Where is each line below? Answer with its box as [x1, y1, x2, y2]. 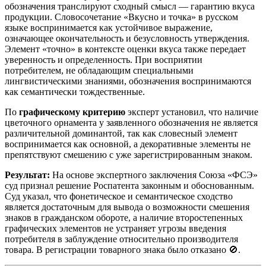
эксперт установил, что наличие [125, 107, 258, 118]
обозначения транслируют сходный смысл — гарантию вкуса [5, 1, 255, 12]
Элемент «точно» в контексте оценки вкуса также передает [5, 44, 246, 55]
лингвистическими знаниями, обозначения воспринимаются [5, 76, 251, 87]
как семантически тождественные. [5, 87, 145, 97]
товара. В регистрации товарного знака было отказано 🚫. [5, 245, 240, 255]
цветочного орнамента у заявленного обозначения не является [5, 118, 258, 128]
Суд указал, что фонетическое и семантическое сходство [5, 191, 233, 202]
